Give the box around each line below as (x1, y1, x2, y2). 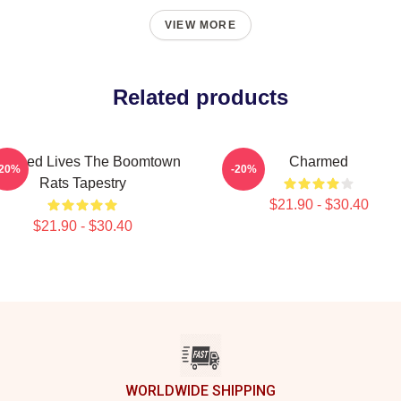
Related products (113, 85, 288, 109)
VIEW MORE (165, 19, 236, 31)
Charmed (289, 154, 348, 169)
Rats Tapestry (38, 175, 126, 191)
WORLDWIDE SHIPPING (125, 382, 276, 399)
